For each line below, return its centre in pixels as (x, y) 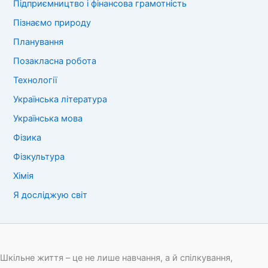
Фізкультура (39, 156)
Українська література (60, 99)
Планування (39, 42)
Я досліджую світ (51, 195)
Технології (35, 80)
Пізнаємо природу (52, 23)
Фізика (28, 137)
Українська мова (48, 118)
